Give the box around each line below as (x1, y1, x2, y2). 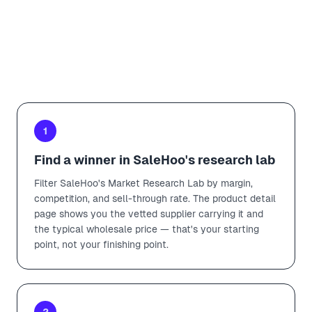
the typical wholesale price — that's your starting (34, 223, 259, 235)
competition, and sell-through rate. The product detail (34, 192, 276, 204)
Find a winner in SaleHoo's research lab (34, 152, 275, 167)
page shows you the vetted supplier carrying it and (34, 208, 263, 219)
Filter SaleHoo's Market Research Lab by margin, (34, 177, 253, 189)
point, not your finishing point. (34, 238, 169, 250)
